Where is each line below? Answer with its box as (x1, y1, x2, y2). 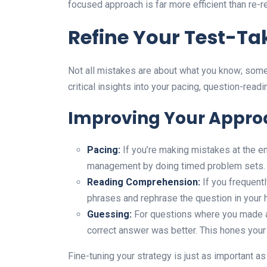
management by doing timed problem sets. (87, 160, 265, 172)
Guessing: (87, 208, 132, 220)
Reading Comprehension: (87, 176, 200, 188)
